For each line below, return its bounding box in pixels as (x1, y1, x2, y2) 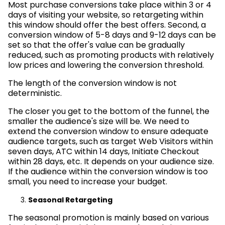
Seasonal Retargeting (28, 194, 113, 205)
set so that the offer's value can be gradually (8, 39, 185, 51)
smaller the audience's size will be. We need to (8, 115, 189, 127)
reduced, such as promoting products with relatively (8, 49, 214, 61)
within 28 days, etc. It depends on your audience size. (8, 155, 214, 167)
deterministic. (8, 87, 62, 99)
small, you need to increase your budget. (8, 175, 167, 187)
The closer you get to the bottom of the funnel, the (8, 105, 209, 117)
